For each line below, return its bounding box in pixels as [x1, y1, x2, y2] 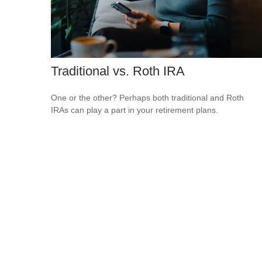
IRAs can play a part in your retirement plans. [51, 105, 218, 115]
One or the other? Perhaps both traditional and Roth [51, 93, 244, 103]
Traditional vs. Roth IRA [51, 64, 185, 79]
